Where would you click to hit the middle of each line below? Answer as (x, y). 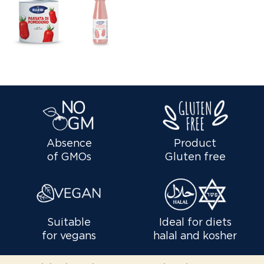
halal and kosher (195, 236)
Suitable (69, 222)
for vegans (69, 236)
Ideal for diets (195, 222)
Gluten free (195, 157)
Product (195, 143)
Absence (69, 143)
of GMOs (69, 157)
